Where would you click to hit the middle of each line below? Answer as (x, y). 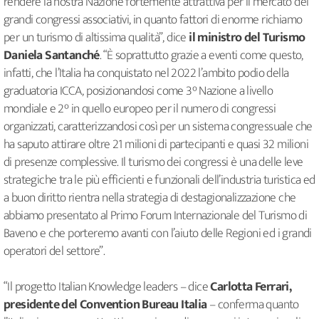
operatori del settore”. (54, 252)
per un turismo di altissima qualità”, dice (96, 38)
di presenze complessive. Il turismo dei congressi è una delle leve (153, 163)
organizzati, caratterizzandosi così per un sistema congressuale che (158, 127)
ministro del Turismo (251, 38)
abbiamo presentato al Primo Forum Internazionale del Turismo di (156, 216)
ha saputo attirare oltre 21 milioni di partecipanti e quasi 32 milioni (156, 145)
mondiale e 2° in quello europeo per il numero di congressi (140, 109)
